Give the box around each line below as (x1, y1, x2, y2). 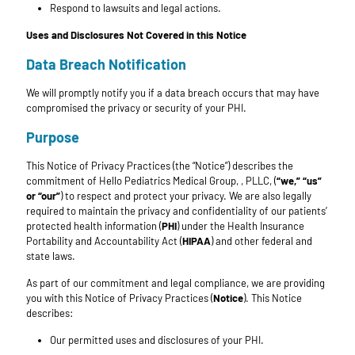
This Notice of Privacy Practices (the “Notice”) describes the (26, 159, 293, 173)
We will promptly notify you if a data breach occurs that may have (26, 86, 319, 100)
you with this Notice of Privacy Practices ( (26, 292, 213, 305)
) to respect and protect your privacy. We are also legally (60, 189, 311, 203)
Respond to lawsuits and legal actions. (50, 2, 221, 15)
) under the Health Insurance (177, 219, 304, 233)
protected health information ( (26, 219, 162, 233)
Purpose (26, 128, 79, 147)
